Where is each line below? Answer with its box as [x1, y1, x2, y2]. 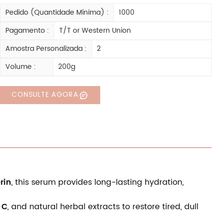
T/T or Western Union [59, 25, 131, 37]
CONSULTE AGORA [12, 89, 79, 101]
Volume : [5, 61, 36, 73]
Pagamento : [5, 25, 49, 37]
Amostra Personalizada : [5, 43, 87, 55]
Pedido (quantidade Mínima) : [5, 7, 109, 19]
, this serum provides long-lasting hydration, [11, 176, 184, 189]
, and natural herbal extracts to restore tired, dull [7, 200, 198, 214]
